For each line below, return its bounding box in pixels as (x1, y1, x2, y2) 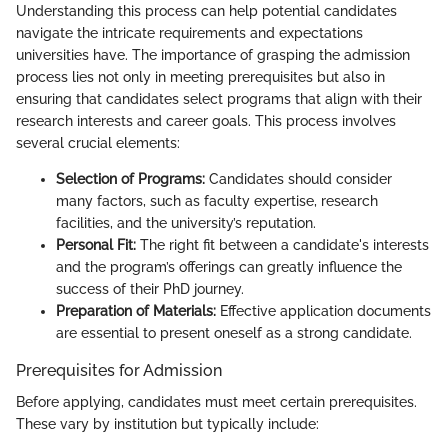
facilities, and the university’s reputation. (56, 214, 316, 231)
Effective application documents (216, 302, 431, 319)
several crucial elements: (16, 134, 180, 151)
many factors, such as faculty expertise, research (56, 192, 378, 209)
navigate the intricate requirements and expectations (16, 24, 363, 41)
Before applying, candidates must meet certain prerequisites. (16, 393, 417, 410)
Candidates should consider (205, 170, 392, 187)
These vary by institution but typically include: (16, 415, 319, 432)
